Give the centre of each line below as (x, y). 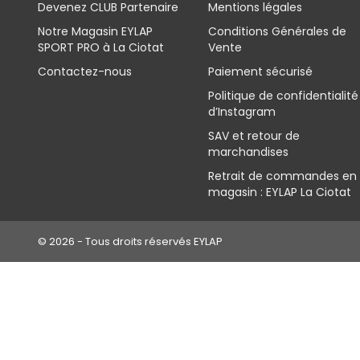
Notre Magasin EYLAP (95, 31)
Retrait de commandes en (282, 176)
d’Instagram (241, 112)
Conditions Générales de (277, 31)
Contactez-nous (85, 72)
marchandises (248, 152)
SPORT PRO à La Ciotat (101, 47)
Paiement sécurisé (260, 72)
